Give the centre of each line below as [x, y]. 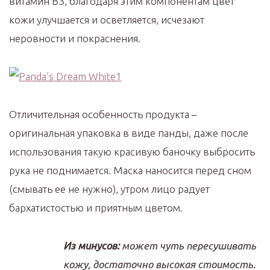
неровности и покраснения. [75, 38]
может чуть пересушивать [188, 246]
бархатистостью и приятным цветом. [96, 208]
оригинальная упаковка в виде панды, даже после [129, 133]
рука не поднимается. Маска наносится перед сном [130, 170]
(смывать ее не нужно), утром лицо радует [109, 189]
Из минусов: [91, 246]
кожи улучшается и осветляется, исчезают [107, 20]
